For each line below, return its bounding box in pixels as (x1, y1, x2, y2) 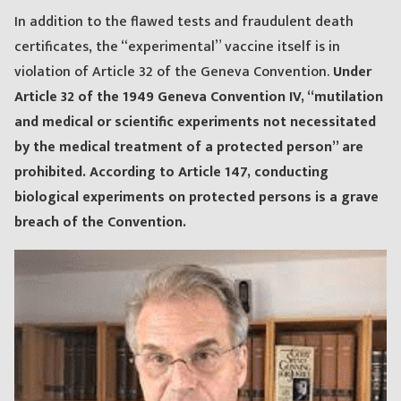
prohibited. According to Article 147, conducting (14, 160, 328, 185)
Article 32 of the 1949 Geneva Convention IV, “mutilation (14, 85, 383, 110)
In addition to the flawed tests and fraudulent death (14, 10, 354, 35)
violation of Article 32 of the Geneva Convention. (14, 60, 333, 85)
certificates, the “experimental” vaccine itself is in (14, 35, 340, 60)
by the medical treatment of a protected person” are (14, 135, 363, 160)
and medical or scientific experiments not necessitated (14, 110, 376, 135)
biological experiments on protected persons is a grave (14, 185, 379, 210)
